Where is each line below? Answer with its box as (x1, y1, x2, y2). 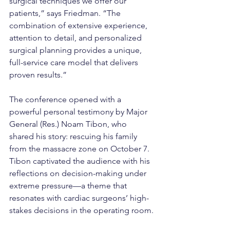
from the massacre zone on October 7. (9, 144, 151, 154)
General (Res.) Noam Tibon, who (9, 119, 129, 129)
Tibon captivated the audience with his (9, 156, 152, 166)
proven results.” (9, 70, 67, 80)
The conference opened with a (9, 94, 123, 105)
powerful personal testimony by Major (9, 107, 149, 117)
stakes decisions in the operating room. (9, 205, 154, 216)
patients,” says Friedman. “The (9, 8, 123, 18)
